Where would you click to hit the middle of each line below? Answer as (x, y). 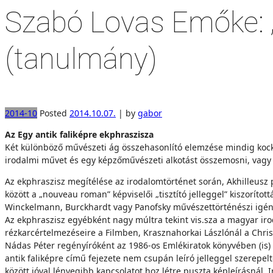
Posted (53, 113)
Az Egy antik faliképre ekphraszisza (79, 134)
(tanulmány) (81, 59)
